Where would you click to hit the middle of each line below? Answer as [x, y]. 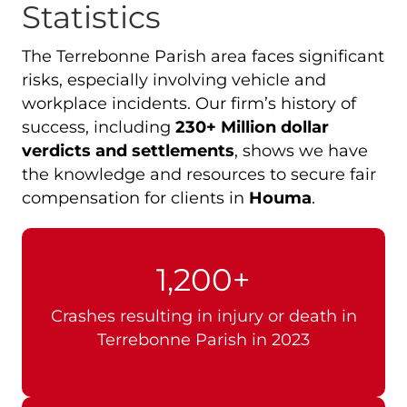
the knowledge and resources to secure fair [199, 174]
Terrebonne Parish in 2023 [203, 339]
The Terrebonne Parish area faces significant [203, 56]
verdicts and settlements [128, 150]
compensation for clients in [135, 198]
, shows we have [301, 150]
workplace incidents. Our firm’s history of [189, 103]
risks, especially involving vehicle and [174, 79]
